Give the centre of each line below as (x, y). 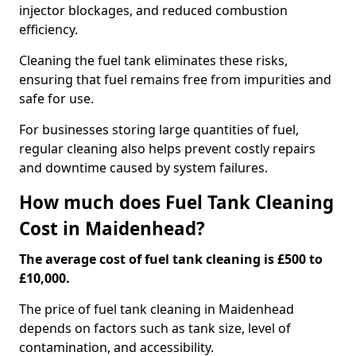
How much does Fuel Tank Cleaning (176, 202)
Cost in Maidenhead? (112, 228)
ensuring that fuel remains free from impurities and (175, 79)
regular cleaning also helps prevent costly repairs (167, 149)
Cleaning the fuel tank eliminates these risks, (153, 60)
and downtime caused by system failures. (143, 168)
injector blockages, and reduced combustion (153, 10)
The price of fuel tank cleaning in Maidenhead (157, 309)
